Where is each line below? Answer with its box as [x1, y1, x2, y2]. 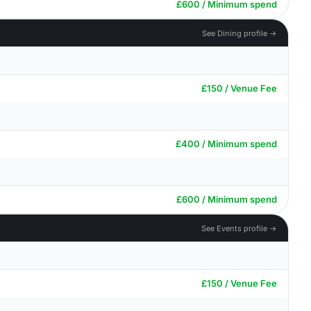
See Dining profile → [202, 28, 277, 38]
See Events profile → [201, 223, 277, 233]
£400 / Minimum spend [176, 138, 277, 149]
